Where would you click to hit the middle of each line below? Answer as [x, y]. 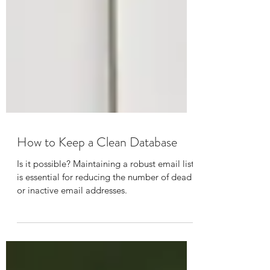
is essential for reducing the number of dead [104, 207]
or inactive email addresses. [72, 220]
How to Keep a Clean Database [97, 172]
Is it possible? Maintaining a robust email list [105, 194]
